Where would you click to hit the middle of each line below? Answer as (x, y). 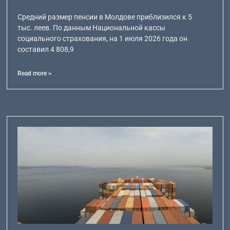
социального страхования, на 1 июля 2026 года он (103, 38)
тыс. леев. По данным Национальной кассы (92, 27)
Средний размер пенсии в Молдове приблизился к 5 (105, 17)
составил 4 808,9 (46, 49)
